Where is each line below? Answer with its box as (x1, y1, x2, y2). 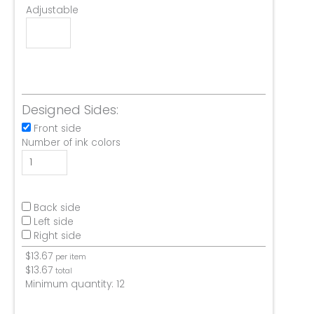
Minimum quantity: (25, 278, 116, 292)
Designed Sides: (22, 100, 118, 118)
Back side (34, 201, 81, 215)
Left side (34, 215, 74, 229)
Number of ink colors (22, 135, 121, 149)
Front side (34, 121, 81, 135)
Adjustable (26, 3, 78, 17)
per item (55, 252, 86, 263)
